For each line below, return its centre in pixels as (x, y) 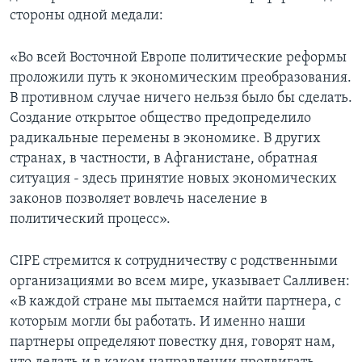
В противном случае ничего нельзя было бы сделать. (181, 98)
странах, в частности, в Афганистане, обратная (164, 158)
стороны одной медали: (86, 15)
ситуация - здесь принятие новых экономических (173, 179)
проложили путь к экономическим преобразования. (181, 78)
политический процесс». (90, 219)
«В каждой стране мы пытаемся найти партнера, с (175, 301)
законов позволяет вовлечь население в (139, 199)
